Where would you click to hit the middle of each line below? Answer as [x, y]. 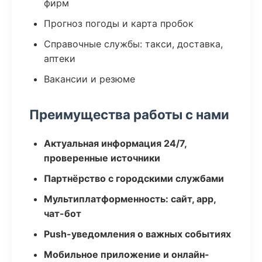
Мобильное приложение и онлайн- [127, 254]
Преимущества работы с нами [129, 114]
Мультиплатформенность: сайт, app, [130, 199]
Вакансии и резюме [89, 79]
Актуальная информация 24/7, [115, 143]
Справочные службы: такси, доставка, [133, 44]
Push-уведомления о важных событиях [137, 234]
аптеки [60, 58]
